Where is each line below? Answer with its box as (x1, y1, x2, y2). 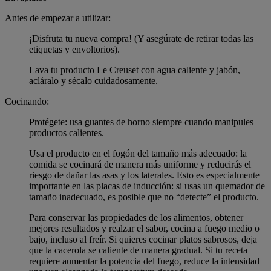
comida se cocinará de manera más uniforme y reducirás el (29, 158, 251, 169)
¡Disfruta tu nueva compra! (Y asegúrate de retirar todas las (29, 33, 253, 44)
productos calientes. (29, 127, 104, 138)
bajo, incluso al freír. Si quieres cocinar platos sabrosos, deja (29, 233, 257, 244)
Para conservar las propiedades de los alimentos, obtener (29, 212, 243, 223)
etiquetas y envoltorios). (29, 44, 120, 54)
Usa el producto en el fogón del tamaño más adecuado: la (29, 148, 247, 158)
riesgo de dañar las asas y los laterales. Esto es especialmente (29, 169, 260, 180)
